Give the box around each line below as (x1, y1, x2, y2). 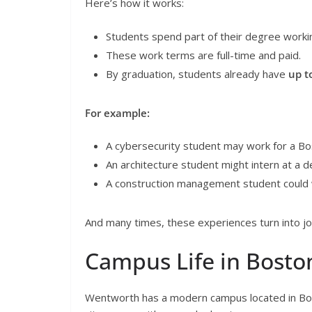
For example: (85, 105, 150, 120)
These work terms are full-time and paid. (106, 47, 301, 62)
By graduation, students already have (106, 66, 288, 81)
